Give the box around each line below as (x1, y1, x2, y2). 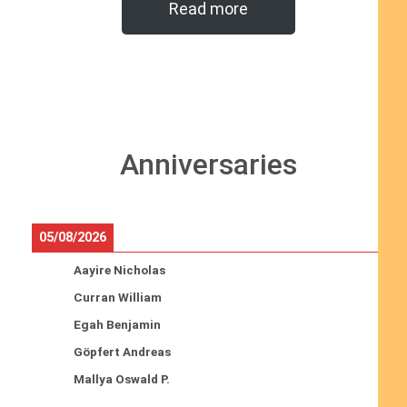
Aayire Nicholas (73, 263, 165, 277)
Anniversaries (119, 147, 297, 182)
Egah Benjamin (73, 318, 161, 332)
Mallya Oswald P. (73, 372, 170, 386)
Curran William (73, 291, 162, 304)
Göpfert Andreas (73, 345, 171, 359)
